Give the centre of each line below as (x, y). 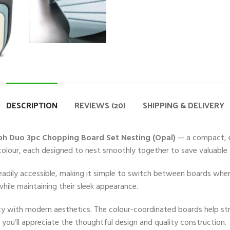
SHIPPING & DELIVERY (183, 105)
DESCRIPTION (32, 105)
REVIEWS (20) (100, 105)
